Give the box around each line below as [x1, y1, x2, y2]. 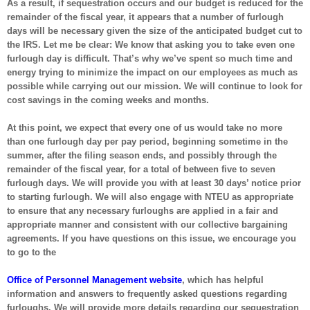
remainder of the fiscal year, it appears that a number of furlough [7, 11, 284, 22]
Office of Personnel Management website [7, 274, 182, 285]
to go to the [7, 246, 56, 257]
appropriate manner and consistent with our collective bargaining [7, 219, 288, 230]
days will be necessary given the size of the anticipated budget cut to [7, 25, 302, 36]
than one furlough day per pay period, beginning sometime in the [7, 136, 288, 147]
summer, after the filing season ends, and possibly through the [7, 149, 277, 161]
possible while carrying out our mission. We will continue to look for [7, 80, 302, 91]
